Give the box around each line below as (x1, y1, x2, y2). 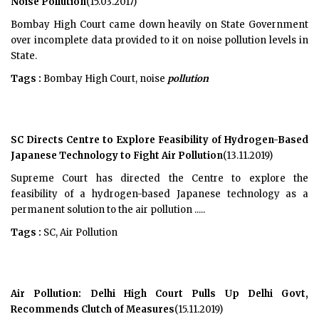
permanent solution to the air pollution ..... (11, 204, 205, 216)
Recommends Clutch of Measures (11, 303, 174, 315)
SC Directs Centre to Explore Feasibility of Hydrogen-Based (11, 134, 308, 146)
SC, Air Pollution (41, 226, 117, 239)
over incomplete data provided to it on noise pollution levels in (11, 34, 308, 46)
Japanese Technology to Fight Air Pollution (11, 150, 223, 162)
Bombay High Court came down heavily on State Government (11, 19, 308, 31)
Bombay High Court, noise (41, 73, 167, 85)
